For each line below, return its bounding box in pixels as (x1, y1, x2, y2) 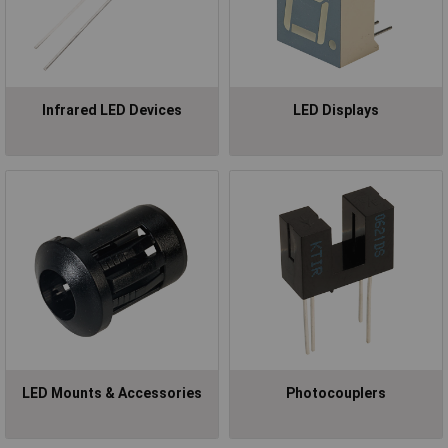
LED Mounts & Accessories (22, 384, 202, 401)
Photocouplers (286, 384, 386, 401)
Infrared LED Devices (42, 101, 182, 118)
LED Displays (293, 101, 379, 118)
